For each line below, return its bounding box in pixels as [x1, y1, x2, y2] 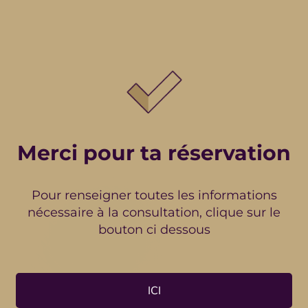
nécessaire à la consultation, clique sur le [27, 205, 280, 220]
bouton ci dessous [98, 222, 210, 237]
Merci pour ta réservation [17, 140, 291, 166]
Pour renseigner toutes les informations [31, 188, 277, 203]
